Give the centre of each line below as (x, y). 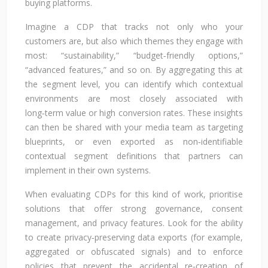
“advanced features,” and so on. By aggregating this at (134, 69)
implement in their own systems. (88, 170)
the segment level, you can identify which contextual (134, 84)
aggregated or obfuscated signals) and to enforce (134, 251)
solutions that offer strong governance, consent (134, 208)
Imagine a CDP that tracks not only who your (134, 26)
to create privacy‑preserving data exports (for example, (134, 237)
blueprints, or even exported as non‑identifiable (134, 141)
